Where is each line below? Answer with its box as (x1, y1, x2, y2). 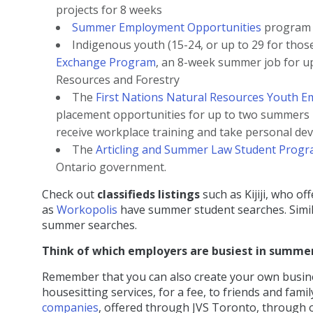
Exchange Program (56, 54, 156, 71)
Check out (42, 187, 97, 203)
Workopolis (57, 202, 117, 218)
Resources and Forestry (56, 72, 180, 88)
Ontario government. (56, 159, 166, 175)
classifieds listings (97, 187, 200, 203)
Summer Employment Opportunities (72, 20, 261, 36)
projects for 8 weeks (56, 2, 162, 18)
